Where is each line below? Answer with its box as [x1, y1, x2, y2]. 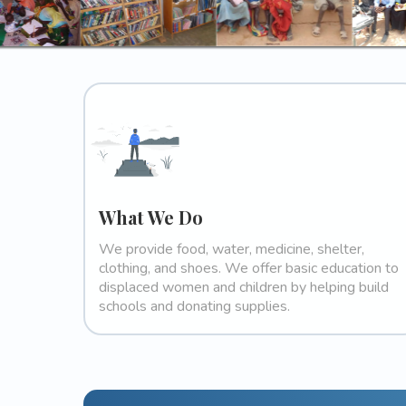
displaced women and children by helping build [99, 277, 389, 298]
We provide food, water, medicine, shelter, [99, 239, 364, 260]
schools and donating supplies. [99, 296, 290, 317]
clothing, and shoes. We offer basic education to [99, 258, 399, 279]
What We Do [99, 205, 203, 230]
